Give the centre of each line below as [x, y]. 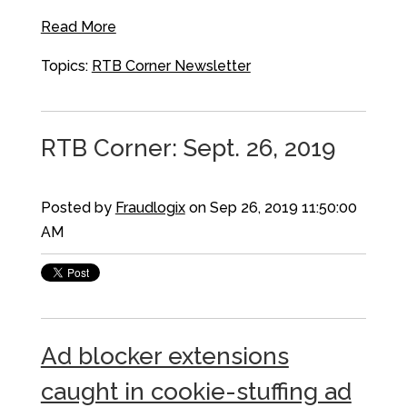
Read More [78, 26]
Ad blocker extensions [164, 356]
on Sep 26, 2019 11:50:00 [271, 208]
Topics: [66, 65]
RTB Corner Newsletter [171, 65]
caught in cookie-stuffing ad [196, 391]
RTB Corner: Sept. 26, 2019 [188, 149]
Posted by [78, 208]
